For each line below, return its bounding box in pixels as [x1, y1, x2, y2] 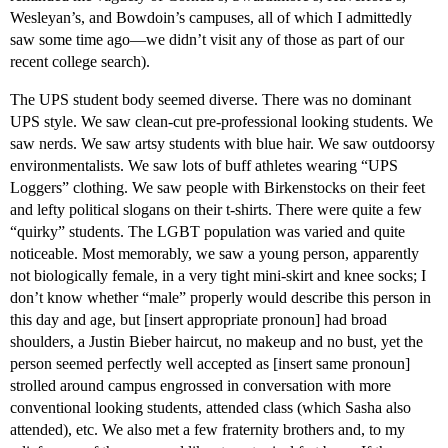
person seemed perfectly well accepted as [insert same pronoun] [10, 355, 410, 373]
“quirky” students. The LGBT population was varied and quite [10, 223, 405, 241]
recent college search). [10, 53, 150, 71]
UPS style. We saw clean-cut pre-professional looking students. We [10, 113, 433, 131]
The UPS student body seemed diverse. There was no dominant [10, 91, 411, 109]
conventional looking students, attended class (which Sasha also [10, 399, 411, 417]
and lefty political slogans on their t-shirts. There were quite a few [10, 201, 422, 219]
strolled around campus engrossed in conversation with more [10, 377, 391, 395]
